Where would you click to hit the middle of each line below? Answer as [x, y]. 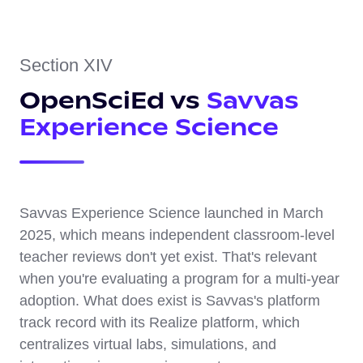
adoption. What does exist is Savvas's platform [170, 301]
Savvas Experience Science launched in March [171, 214]
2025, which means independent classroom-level [177, 235]
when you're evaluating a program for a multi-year [179, 279]
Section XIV [66, 66]
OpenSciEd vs [113, 101]
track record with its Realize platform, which [160, 323]
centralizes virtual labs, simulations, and [148, 345]
